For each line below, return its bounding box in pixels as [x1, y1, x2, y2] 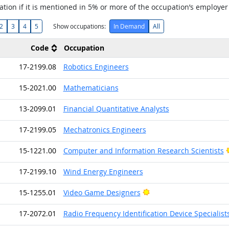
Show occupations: [53, 21, 106, 31]
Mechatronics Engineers [63, 124, 146, 134]
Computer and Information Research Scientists [63, 145, 224, 155]
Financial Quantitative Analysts [63, 103, 169, 113]
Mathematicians [63, 82, 119, 93]
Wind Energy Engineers [63, 166, 143, 176]
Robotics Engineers [63, 61, 129, 72]
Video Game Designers [63, 187, 141, 197]
